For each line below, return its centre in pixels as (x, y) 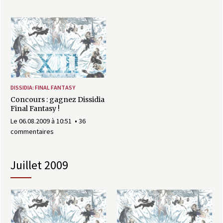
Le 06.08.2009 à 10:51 (42, 121)
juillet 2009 (42, 165)
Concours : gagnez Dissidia (57, 99)
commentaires (32, 131)
